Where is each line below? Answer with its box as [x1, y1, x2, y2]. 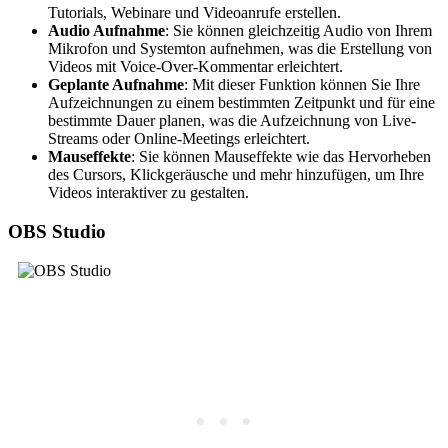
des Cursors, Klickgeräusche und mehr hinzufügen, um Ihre [48, 166, 424, 184]
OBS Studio [8, 220, 106, 242]
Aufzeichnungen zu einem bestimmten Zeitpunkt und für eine [48, 94, 435, 112]
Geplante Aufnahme [48, 76, 184, 94]
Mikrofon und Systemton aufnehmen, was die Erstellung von [48, 40, 432, 58]
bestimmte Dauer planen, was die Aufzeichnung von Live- [48, 112, 416, 130]
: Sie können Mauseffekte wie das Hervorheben [131, 148, 431, 166]
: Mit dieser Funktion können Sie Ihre [184, 76, 420, 94]
